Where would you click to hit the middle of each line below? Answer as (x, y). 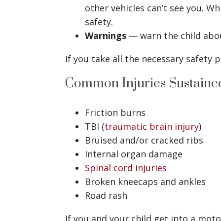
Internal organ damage (134, 154)
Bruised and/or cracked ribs (144, 140)
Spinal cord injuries (126, 167)
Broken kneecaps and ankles (145, 181)
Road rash (106, 195)
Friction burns (115, 112)
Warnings (106, 35)
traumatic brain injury (152, 126)
